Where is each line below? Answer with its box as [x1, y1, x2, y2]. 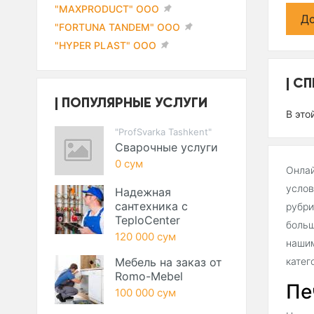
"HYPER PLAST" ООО [55, 39, 156, 51]
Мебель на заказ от [115, 255, 222, 269]
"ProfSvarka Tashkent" [115, 126, 212, 137]
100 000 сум [115, 286, 176, 299]
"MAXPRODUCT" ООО [55, 3, 159, 15]
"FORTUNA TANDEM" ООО [55, 21, 180, 33]
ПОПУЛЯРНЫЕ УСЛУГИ [62, 93, 207, 111]
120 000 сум [115, 230, 176, 243]
